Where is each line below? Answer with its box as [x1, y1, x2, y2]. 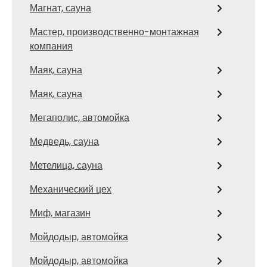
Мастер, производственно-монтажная [30, 25, 199, 39]
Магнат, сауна [30, 1, 91, 15]
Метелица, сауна [30, 159, 103, 172]
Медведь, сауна [30, 135, 99, 148]
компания [30, 39, 73, 53]
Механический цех [30, 182, 111, 196]
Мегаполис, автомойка [30, 111, 129, 125]
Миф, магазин [30, 206, 91, 220]
